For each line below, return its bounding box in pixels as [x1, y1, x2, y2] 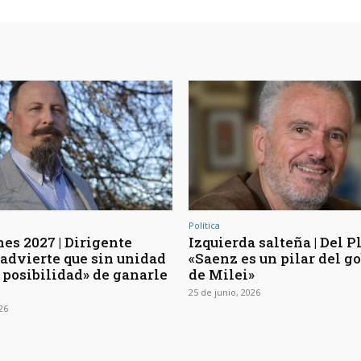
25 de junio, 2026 [189, 285, 260, 298]
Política [189, 218, 220, 231]
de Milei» [189, 264, 255, 284]
